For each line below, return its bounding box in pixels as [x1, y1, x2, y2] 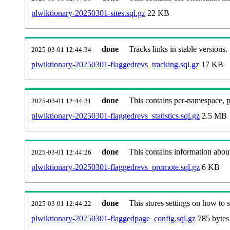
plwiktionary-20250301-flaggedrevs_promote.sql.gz [31, 162, 200, 171]
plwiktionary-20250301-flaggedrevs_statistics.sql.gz [31, 111, 200, 120]
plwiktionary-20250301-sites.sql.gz [31, 8, 145, 17]
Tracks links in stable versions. [129, 44, 227, 53]
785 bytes [196, 214, 229, 223]
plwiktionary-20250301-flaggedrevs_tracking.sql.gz [31, 60, 199, 69]
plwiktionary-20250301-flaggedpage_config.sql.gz [31, 214, 196, 223]
